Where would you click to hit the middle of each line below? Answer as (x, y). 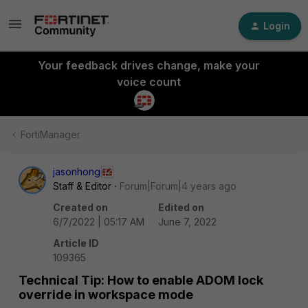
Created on (80, 207)
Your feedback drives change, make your (148, 65)
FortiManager (51, 134)
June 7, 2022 (187, 222)
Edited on (181, 207)
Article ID (76, 243)
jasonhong (77, 172)
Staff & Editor (82, 186)
